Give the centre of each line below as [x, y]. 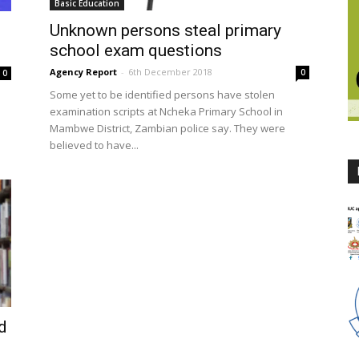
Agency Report [83, 71]
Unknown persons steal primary [165, 30]
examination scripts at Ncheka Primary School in [166, 111]
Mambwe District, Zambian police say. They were [167, 128]
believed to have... [94, 145]
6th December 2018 [170, 71]
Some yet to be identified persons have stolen [162, 94]
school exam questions [136, 50]
